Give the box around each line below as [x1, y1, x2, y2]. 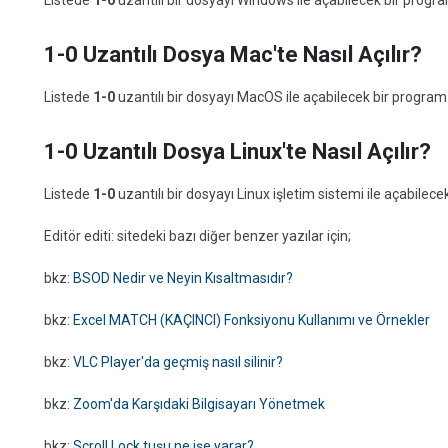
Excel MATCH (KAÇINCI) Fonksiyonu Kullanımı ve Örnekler [73, 312, 430, 328]
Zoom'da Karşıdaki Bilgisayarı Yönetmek [73, 396, 325, 412]
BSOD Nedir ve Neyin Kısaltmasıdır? [73, 270, 293, 286]
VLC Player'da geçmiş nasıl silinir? [73, 354, 283, 370]
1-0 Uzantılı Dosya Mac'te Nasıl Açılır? [44, 42, 422, 67]
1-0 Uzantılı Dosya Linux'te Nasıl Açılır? [44, 139, 431, 164]
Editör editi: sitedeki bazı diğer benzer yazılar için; [44, 228, 351, 244]
